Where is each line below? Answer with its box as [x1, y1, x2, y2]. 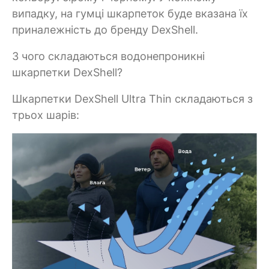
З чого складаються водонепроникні [12, 49, 205, 62]
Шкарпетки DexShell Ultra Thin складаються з [12, 92, 253, 105]
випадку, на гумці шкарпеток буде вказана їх [12, 7, 248, 20]
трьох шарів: [12, 108, 79, 121]
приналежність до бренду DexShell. [12, 23, 198, 36]
